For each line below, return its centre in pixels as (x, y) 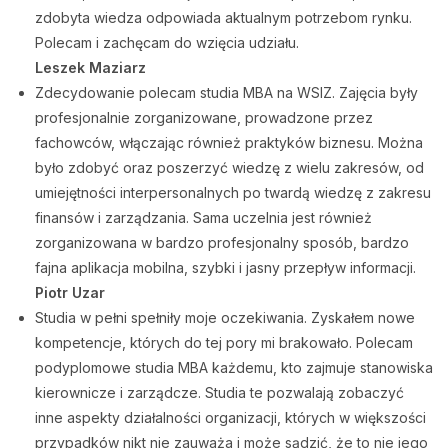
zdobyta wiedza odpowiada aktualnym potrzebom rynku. (223, 17)
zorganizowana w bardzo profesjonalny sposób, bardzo (222, 242)
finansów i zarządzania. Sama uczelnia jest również (203, 217)
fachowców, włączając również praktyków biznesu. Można (229, 142)
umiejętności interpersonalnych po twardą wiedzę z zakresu (233, 192)
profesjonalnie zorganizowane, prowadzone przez (204, 117)
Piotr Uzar (70, 292)
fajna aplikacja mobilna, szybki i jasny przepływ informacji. (225, 267)
